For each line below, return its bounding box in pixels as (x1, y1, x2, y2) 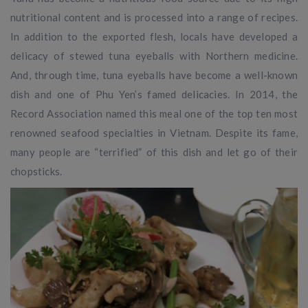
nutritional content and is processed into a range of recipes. (10, 10, 298, 23)
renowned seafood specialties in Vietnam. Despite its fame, (10, 126, 298, 139)
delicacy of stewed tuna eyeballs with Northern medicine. (10, 49, 298, 62)
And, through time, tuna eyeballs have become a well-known (10, 68, 298, 81)
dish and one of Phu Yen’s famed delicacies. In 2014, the (10, 87, 298, 100)
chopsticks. (10, 164, 63, 177)
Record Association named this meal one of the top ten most (10, 107, 298, 120)
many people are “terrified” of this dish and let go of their (10, 145, 298, 158)
